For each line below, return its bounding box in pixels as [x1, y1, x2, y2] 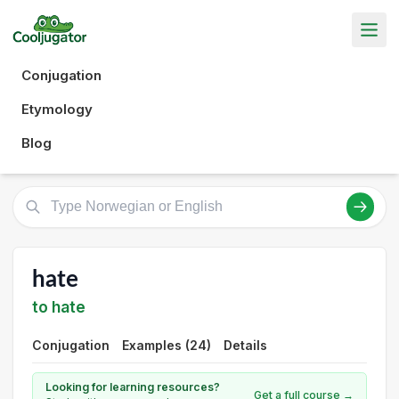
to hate [32, 297, 85, 316]
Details [224, 338, 267, 353]
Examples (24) [122, 338, 211, 353]
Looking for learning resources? [45, 380, 220, 394]
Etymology [21, 100, 93, 118]
